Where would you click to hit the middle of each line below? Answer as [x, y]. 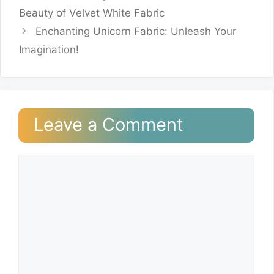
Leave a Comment [109, 124]
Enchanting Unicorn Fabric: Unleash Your [136, 31]
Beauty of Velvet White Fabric [92, 13]
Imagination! [49, 49]
